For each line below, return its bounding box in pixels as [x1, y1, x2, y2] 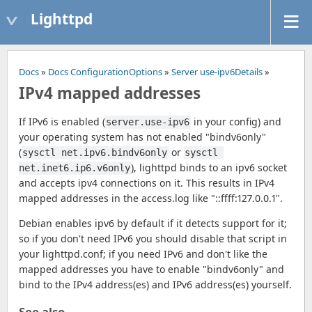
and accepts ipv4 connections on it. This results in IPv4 [19, 176, 274, 190]
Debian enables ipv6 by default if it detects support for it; [19, 217, 287, 231]
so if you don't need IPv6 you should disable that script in [19, 232, 287, 246]
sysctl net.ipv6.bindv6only [22, 147, 168, 159]
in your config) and [190, 115, 281, 129]
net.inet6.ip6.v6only [19, 162, 130, 174]
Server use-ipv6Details [171, 65, 263, 79]
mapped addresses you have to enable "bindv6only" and [19, 263, 284, 276]
